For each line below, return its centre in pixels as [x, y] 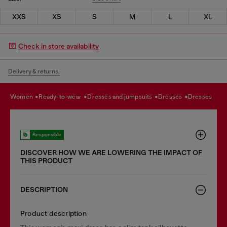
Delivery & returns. [34, 71]
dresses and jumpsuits [123, 97]
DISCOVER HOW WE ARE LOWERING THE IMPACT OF [111, 153]
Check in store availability [59, 46]
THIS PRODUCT [46, 161]
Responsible [47, 134]
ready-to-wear [63, 97]
